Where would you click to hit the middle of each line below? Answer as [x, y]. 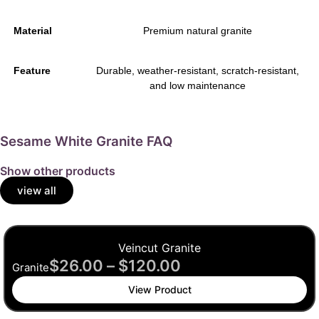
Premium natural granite [198, 31]
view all [37, 191]
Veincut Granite [159, 248]
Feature [32, 71]
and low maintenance [198, 86]
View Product [159, 290]
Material [33, 31]
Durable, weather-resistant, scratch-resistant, [198, 71]
